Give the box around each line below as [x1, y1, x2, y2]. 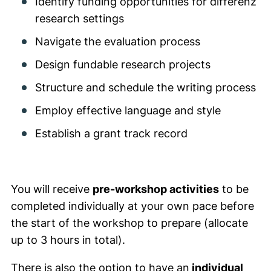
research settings [35, 12, 124, 25]
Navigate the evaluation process [35, 35, 200, 48]
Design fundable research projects [35, 58, 211, 71]
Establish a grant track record [35, 127, 188, 140]
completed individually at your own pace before [11, 200, 254, 212]
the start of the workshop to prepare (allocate [11, 217, 248, 229]
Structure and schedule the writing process [35, 81, 256, 94]
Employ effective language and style [35, 104, 221, 117]
